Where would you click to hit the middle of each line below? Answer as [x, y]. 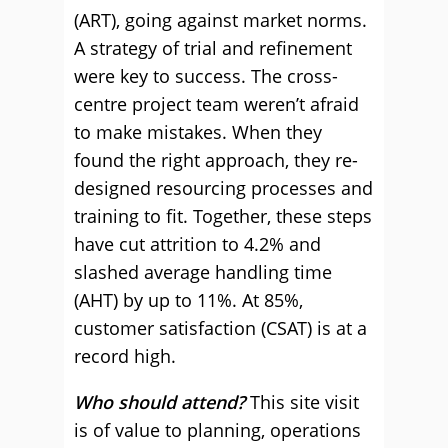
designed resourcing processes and [223, 188]
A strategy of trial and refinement [213, 48]
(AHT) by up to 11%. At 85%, [188, 300]
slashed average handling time [203, 272]
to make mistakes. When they [198, 132]
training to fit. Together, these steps [223, 216]
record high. [125, 356]
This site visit [302, 402]
